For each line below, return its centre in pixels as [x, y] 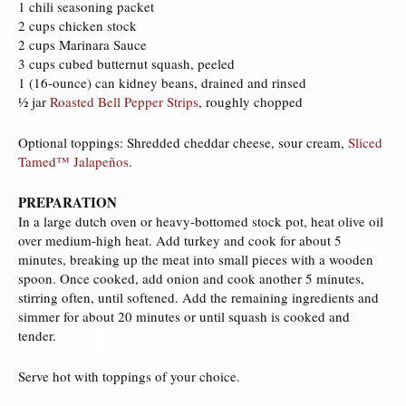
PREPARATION [68, 202]
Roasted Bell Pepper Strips [124, 101]
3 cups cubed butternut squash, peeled [126, 63]
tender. [37, 335]
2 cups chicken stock [77, 25]
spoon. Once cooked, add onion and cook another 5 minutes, [191, 278]
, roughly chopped [251, 101]
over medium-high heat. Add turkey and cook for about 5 [180, 240]
